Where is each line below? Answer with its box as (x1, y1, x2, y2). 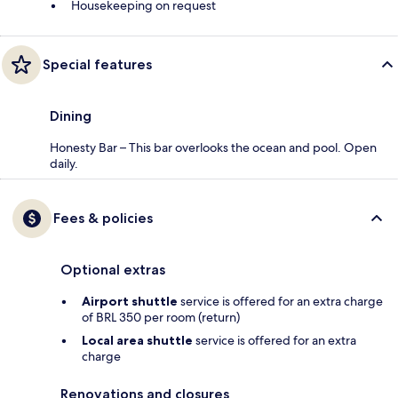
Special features (43, 55, 152, 73)
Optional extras (60, 260, 165, 278)
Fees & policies (53, 209, 153, 227)
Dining (50, 107, 92, 124)
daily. (50, 155, 78, 171)
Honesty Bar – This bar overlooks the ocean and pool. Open (50, 139, 377, 155)
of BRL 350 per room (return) (82, 308, 240, 325)
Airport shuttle (82, 292, 178, 309)
